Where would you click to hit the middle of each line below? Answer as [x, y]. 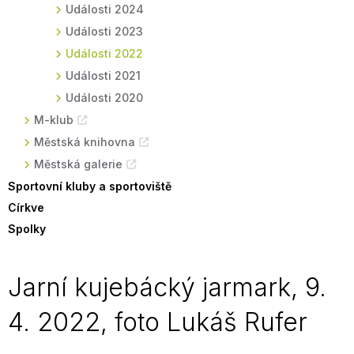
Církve [26, 207]
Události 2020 [104, 98]
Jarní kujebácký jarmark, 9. [167, 287]
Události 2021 [103, 75]
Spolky [27, 229]
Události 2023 [104, 31]
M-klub [54, 120]
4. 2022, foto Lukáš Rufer [158, 322]
